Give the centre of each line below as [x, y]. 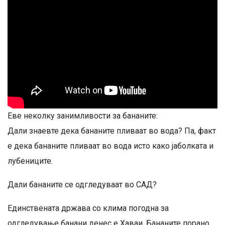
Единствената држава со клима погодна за [88, 208]
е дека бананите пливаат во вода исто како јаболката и [110, 146]
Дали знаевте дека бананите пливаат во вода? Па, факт [112, 131]
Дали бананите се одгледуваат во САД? [82, 185]
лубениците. [30, 161]
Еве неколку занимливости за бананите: [83, 116]
